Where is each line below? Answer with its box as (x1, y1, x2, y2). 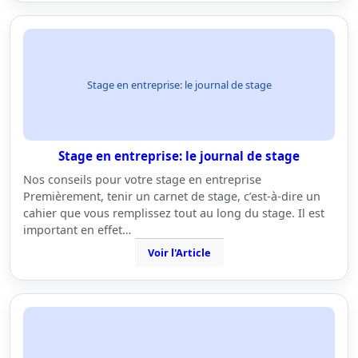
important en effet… (23, 222, 131, 237)
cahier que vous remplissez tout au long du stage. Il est (23, 205, 324, 221)
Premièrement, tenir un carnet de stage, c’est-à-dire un (23, 189, 320, 204)
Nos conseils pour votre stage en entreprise (23, 172, 261, 187)
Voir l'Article (147, 245, 211, 260)
